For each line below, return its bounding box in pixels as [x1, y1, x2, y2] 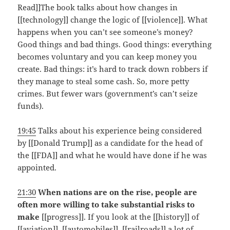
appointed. [17, 162, 57, 172]
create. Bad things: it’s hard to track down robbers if [17, 63, 208, 74]
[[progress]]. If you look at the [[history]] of [40, 211, 200, 222]
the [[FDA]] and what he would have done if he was [17, 149, 207, 160]
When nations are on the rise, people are [38, 186, 198, 197]
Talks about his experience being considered [36, 125, 202, 136]
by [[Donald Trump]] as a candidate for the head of [17, 137, 203, 148]
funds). [17, 100, 44, 111]
